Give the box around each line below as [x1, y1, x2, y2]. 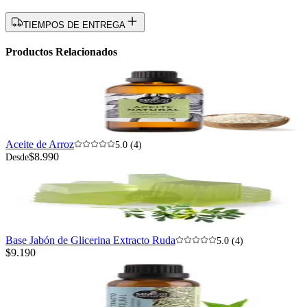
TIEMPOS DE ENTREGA [23, 20, 125, 31]
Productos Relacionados [5, 46, 117, 58]
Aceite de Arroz [5, 138, 74, 151]
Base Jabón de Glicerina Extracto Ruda [5, 234, 175, 247]
